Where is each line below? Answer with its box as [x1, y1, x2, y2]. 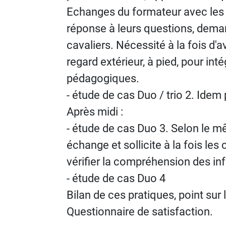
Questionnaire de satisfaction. [67, 205, 213, 218]
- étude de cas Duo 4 [67, 172, 165, 185]
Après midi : [67, 105, 123, 118]
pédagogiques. [67, 72, 139, 85]
